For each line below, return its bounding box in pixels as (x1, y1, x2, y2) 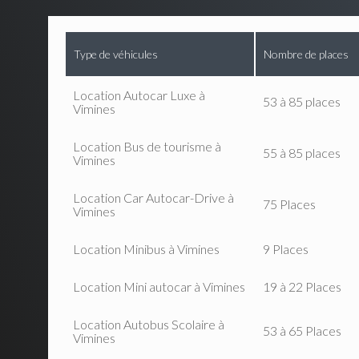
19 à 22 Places (262, 279, 341, 295)
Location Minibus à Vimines (72, 241, 220, 257)
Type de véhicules (73, 47, 158, 62)
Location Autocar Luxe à (72, 87, 205, 103)
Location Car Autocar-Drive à (72, 190, 234, 206)
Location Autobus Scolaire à (72, 317, 224, 333)
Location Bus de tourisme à (72, 139, 221, 155)
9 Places (262, 241, 309, 257)
